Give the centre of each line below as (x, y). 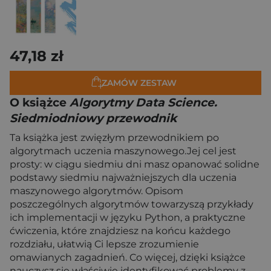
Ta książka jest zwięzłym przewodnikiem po (114, 138)
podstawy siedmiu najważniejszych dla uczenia (123, 178)
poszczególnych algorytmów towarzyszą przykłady (132, 204)
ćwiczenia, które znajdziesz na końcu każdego (120, 231)
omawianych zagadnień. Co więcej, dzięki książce (128, 257)
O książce (40, 103)
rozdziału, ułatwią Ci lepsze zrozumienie (104, 244)
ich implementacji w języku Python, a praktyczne (128, 217)
